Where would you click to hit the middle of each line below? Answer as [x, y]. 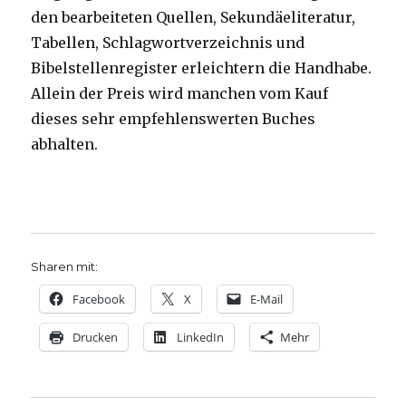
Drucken [96, 338]
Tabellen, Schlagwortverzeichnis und [168, 43]
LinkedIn [201, 338]
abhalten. [65, 145]
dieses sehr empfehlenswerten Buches [174, 119]
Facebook [99, 300]
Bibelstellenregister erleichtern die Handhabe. [202, 68]
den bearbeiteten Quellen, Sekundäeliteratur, [193, 18]
